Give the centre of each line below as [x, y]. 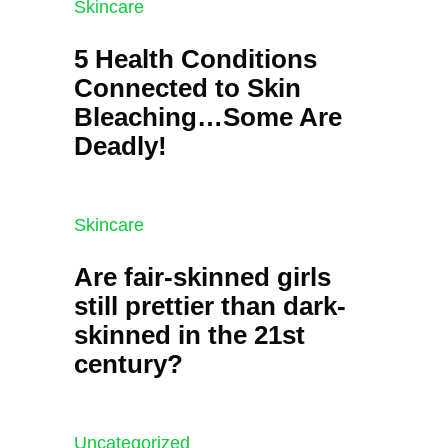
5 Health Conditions [195, 59]
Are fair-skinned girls [202, 277]
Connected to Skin [187, 88]
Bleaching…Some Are [208, 117]
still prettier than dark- [210, 306]
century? [128, 364]
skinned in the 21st [189, 335]
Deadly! [120, 146]
